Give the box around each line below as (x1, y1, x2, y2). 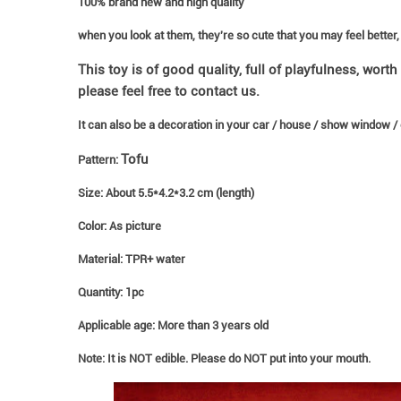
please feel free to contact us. (78, 83, 260, 100)
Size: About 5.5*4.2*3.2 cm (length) (78, 186, 255, 200)
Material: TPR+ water (78, 252, 186, 267)
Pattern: (78, 153, 122, 167)
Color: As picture (78, 219, 162, 234)
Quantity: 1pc (78, 286, 145, 300)
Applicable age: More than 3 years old (78, 319, 269, 333)
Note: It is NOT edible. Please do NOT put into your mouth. (78, 352, 371, 366)
